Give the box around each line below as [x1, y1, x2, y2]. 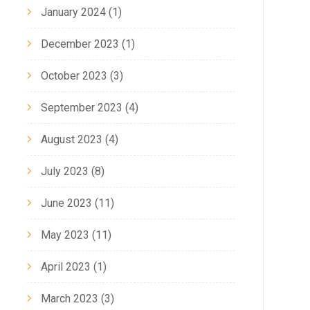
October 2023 [40, 69, 107, 82]
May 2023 [40, 228, 89, 241]
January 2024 [40, 5, 106, 19]
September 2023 [40, 100, 122, 114]
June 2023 [40, 196, 92, 210]
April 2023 [40, 259, 91, 273]
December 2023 [40, 37, 119, 51]
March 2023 [40, 291, 98, 305]
